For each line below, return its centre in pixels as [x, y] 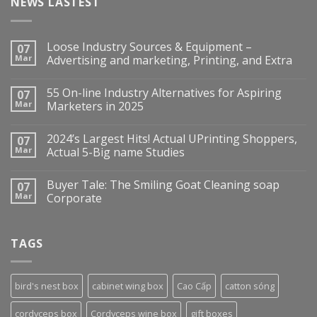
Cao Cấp [194, 286]
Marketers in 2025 [95, 106]
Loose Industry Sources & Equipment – [149, 46]
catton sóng [250, 286]
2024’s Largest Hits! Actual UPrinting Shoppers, [172, 138]
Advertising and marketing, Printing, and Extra [169, 60]
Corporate [74, 198]
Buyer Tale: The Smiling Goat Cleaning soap [163, 184]
